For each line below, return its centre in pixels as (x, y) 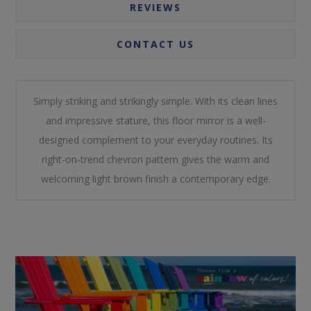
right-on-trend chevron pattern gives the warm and (155, 159)
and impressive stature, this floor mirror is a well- (155, 120)
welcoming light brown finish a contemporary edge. (155, 178)
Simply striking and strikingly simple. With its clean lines (155, 101)
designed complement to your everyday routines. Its (155, 140)
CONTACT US (155, 44)
